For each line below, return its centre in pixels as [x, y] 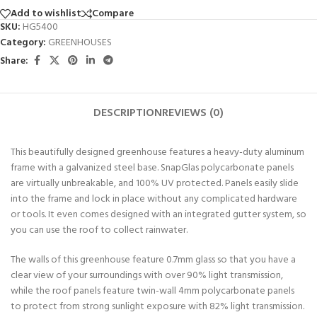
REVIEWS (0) [192, 114]
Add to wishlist [46, 13]
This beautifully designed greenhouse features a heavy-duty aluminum [157, 153]
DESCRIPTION [127, 114]
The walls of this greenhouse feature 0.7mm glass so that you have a [153, 260]
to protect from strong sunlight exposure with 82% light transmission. [157, 307]
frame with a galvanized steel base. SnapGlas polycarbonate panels [152, 168]
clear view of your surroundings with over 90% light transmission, [147, 276]
